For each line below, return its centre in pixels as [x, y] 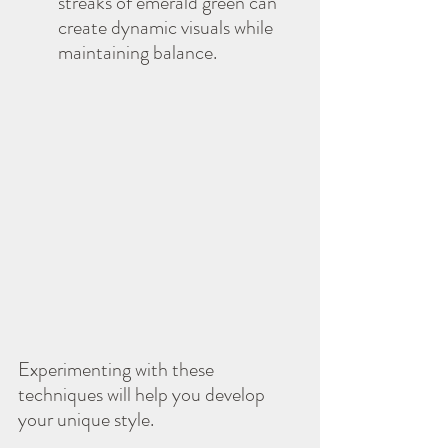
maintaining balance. [137, 52]
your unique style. [86, 419]
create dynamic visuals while [167, 27]
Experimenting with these [118, 369]
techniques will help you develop [143, 394]
